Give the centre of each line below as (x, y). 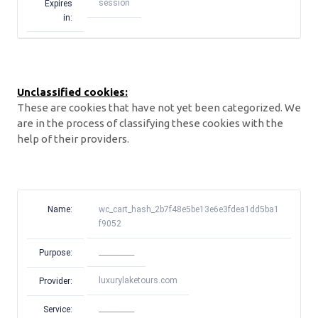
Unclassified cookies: (72, 92)
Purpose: (56, 252)
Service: (58, 309)
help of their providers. (73, 138)
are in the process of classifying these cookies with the (150, 123)
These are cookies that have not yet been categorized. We (159, 107)
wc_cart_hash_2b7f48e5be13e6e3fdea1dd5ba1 (189, 210)
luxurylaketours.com (138, 281)
